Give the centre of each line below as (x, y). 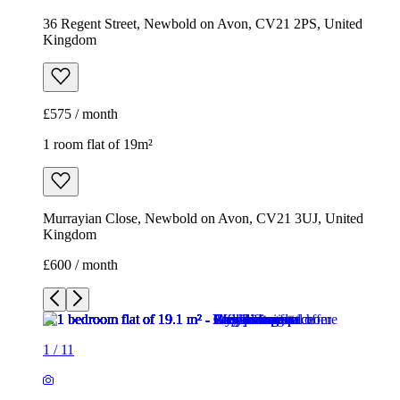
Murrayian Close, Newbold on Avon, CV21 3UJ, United (203, 219)
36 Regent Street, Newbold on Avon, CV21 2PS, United (203, 24)
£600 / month (80, 265)
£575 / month (80, 114)
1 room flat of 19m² (98, 145)
